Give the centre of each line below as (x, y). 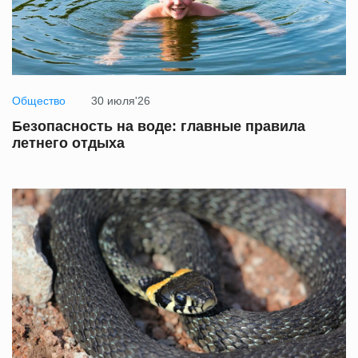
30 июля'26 (121, 101)
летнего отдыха (68, 143)
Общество (39, 101)
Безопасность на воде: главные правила (159, 126)
